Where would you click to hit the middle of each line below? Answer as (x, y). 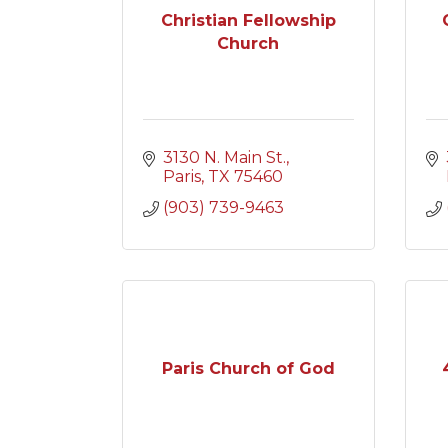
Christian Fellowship (248, 20)
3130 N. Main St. (224, 157)
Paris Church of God (248, 368)
